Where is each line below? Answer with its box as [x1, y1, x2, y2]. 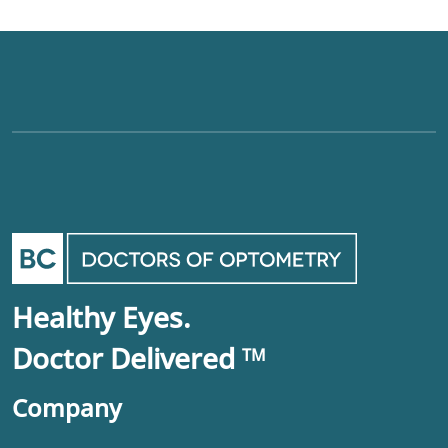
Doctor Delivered [12, 339, 242, 378]
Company [12, 391, 121, 425]
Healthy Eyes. [12, 298, 191, 337]
